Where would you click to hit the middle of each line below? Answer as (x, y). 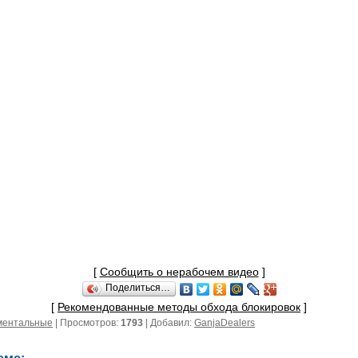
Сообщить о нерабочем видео (179, 271)
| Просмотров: (87, 322)
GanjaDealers (225, 322)
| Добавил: (169, 322)
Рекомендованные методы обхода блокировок (179, 306)
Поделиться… (137, 287)
